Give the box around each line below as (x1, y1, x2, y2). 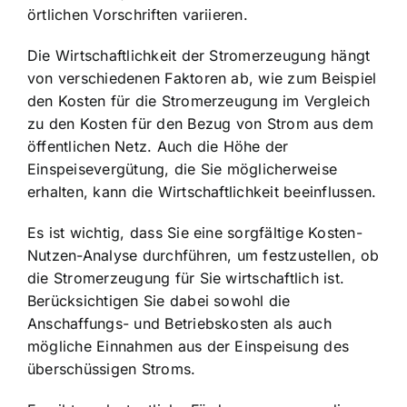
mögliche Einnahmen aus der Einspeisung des (27, 336, 350, 355)
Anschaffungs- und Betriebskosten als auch (27, 313, 332, 333)
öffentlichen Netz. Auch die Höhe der (27, 136, 289, 155)
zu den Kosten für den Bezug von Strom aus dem (27, 114, 373, 133)
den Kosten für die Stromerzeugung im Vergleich (27, 91, 371, 110)
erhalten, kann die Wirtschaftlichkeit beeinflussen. (27, 182, 377, 201)
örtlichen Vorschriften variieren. (27, 5, 248, 24)
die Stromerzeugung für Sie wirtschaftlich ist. (27, 268, 345, 287)
